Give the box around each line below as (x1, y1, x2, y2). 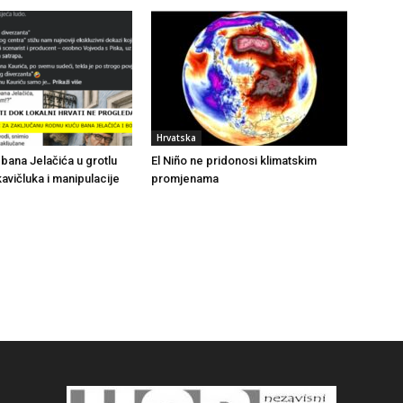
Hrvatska (157, 131, 196, 144)
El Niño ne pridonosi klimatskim (151, 154, 317, 167)
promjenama (151, 172, 219, 185)
